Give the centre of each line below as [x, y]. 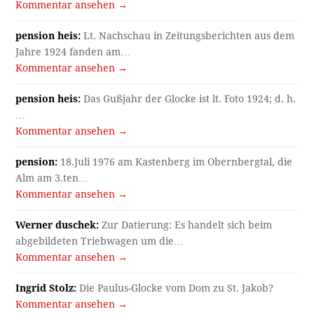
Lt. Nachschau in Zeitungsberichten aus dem [188, 36]
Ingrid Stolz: [46, 288]
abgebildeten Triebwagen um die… [100, 241]
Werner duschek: [57, 225]
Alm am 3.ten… [52, 178]
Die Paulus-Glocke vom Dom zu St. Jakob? [175, 288]
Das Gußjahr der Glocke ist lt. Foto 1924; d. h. [189, 99]
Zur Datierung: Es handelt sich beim [186, 225]
